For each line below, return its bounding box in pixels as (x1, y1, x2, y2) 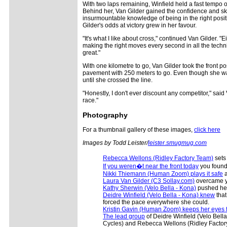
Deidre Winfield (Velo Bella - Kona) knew (103, 191, 215, 199)
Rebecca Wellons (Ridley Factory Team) (103, 154, 213, 162)
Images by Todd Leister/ (83, 139, 148, 146)
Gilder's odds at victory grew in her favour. (83, 21, 197, 29)
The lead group (103, 212, 145, 220)
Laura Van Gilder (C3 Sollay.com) (103, 177, 195, 184)
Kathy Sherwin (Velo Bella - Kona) (103, 184, 196, 192)
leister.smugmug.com (148, 139, 207, 146)
